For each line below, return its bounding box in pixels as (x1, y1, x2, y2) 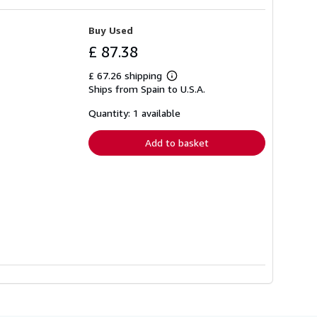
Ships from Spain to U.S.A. (88, 82, 205, 95)
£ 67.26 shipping (88, 69, 165, 81)
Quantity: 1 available (88, 106, 180, 119)
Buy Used (88, 23, 133, 36)
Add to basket (145, 136, 209, 149)
